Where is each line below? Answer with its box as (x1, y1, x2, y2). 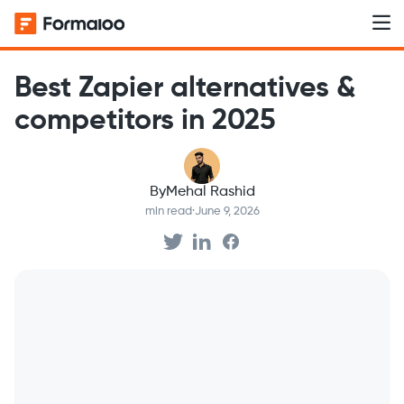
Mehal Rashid (165, 185, 255, 199)
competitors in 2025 (14, 106, 276, 135)
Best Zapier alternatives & (14, 74, 356, 103)
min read (144, 206, 192, 217)
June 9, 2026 (194, 206, 260, 217)
